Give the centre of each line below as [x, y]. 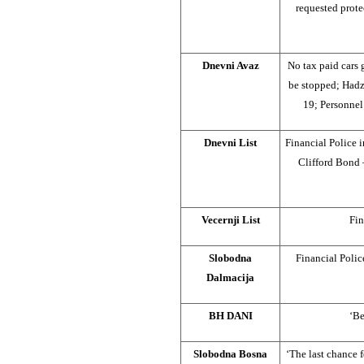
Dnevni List [230, 142]
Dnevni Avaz [230, 65]
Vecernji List [230, 219]
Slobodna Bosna [230, 353]
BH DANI [230, 315]
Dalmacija [230, 277]
